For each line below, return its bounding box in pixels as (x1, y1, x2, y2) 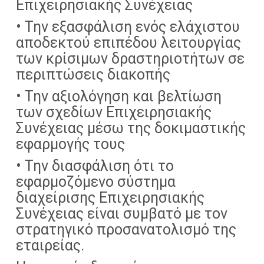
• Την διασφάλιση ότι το (16, 157, 174, 174)
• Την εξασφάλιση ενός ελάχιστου (16, 18, 240, 35)
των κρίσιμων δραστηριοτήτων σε (16, 50, 245, 67)
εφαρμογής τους (16, 136, 125, 153)
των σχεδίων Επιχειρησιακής (16, 104, 212, 121)
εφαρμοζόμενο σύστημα (16, 173, 176, 190)
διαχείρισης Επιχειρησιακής (16, 189, 204, 206)
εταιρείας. (16, 237, 84, 254)
